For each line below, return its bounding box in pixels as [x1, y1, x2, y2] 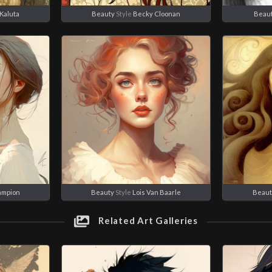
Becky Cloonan [132, 9, 180, 18]
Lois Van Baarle [132, 188, 181, 196]
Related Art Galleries [96, 215, 198, 226]
